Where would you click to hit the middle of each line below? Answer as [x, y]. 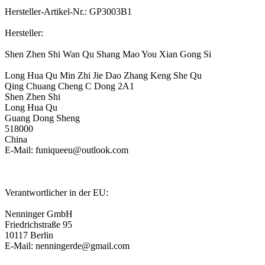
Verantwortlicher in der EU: [56, 192]
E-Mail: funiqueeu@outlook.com [67, 150]
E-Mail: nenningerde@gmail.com [67, 245]
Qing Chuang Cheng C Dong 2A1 [70, 86]
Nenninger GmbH [39, 214]
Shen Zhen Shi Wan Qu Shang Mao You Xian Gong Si [108, 54]
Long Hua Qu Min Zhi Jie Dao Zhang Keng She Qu [103, 75]
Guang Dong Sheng [42, 118]
